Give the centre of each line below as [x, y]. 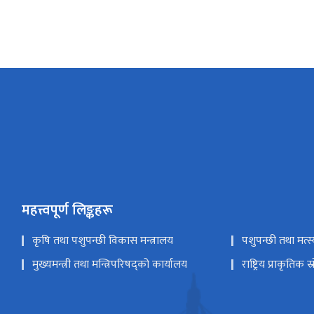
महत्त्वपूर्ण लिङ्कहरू [67, 211]
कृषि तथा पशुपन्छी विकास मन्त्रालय [102, 241]
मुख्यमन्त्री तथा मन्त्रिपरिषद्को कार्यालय [109, 265]
